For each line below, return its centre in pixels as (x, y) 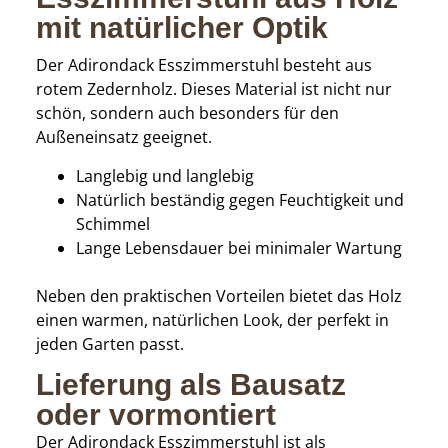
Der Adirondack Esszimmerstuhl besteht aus (203, 65)
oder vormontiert (155, 415)
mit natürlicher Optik (181, 28)
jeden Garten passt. (109, 343)
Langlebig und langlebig (164, 175)
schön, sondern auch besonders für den (187, 113)
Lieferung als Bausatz (190, 385)
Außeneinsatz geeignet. (123, 137)
